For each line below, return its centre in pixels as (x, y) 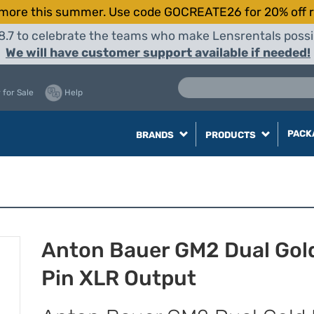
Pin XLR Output (119, 278)
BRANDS (156, 135)
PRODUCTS (231, 135)
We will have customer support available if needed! (158, 53)
